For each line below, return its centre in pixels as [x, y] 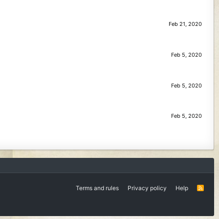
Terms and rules [98, 188]
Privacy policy [147, 188]
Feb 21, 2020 [185, 24]
